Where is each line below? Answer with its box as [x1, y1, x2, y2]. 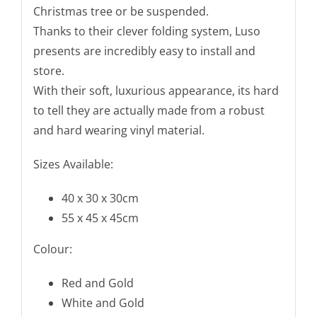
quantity [63, 63, 108, 79]
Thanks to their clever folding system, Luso [33, 23, 260, 39]
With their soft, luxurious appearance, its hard [33, 82, 279, 98]
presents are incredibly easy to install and [33, 42, 255, 59]
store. [33, 62, 64, 79]
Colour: [33, 241, 72, 257]
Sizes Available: [33, 156, 113, 172]
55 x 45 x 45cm [61, 209, 139, 226]
